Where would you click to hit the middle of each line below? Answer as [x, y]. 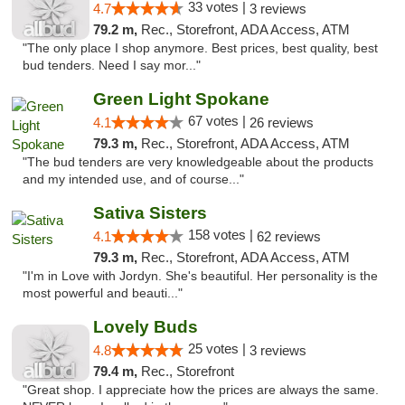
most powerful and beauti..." [103, 293]
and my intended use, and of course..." [133, 179]
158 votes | [222, 235]
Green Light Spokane [181, 99]
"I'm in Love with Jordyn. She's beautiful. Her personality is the [200, 276]
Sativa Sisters [150, 213]
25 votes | [218, 348]
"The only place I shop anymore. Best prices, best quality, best [200, 48]
